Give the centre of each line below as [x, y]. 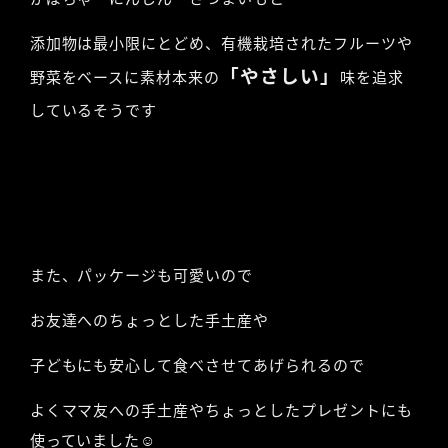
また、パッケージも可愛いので [141, 275]
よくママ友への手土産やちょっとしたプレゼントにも [221, 410]
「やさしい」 [280, 76]
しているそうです [93, 110]
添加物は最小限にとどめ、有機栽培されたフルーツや [221, 43]
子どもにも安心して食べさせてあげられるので [197, 365]
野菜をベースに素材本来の [125, 77]
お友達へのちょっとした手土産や [149, 320]
